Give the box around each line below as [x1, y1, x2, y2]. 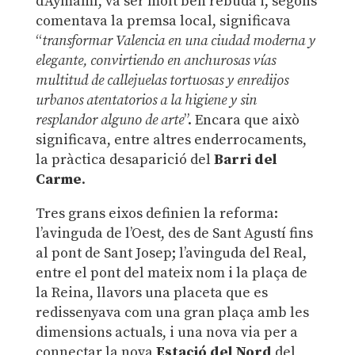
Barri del [213, 151, 277, 170]
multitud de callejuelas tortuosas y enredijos [35, 71, 288, 90]
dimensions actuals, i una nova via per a [35, 323, 298, 342]
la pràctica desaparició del [35, 151, 214, 170]
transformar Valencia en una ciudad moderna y [41, 32, 315, 51]
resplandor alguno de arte [35, 111, 184, 130]
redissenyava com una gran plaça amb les [35, 303, 309, 323]
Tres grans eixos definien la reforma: [35, 204, 278, 223]
